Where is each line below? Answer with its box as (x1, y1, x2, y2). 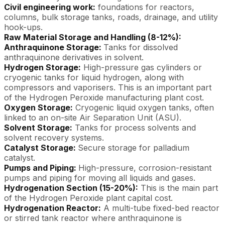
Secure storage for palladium (78, 143, 189, 153)
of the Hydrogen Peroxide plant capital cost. (4, 193, 173, 203)
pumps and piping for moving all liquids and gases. (4, 173, 195, 183)
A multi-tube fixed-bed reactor (101, 203, 219, 213)
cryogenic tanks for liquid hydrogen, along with (4, 72, 184, 82)
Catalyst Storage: (4, 143, 78, 153)
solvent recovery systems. (4, 133, 104, 143)
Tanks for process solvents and (72, 123, 196, 133)
